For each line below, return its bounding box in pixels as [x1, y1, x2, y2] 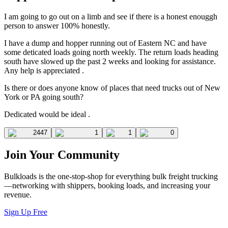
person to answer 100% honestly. [4, 21, 110, 30]
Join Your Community [4, 148, 120, 162]
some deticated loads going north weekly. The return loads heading [4, 47, 218, 56]
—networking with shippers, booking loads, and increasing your [4, 181, 210, 190]
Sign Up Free [4, 208, 47, 217]
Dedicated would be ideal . [4, 109, 90, 119]
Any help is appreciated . [4, 66, 84, 75]
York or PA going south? [4, 92, 83, 101]
